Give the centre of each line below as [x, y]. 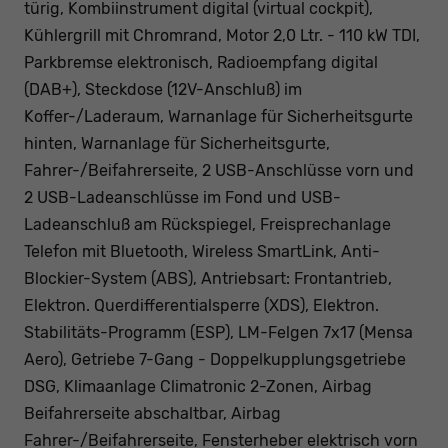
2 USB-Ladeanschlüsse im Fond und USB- [182, 198]
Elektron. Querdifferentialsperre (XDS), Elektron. [201, 306]
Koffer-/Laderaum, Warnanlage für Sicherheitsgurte [218, 117]
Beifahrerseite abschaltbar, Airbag [152, 414]
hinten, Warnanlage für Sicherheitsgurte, [177, 144]
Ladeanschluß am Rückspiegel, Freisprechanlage [207, 225]
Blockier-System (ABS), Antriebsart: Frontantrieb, [208, 279]
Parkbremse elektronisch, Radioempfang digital [201, 63]
